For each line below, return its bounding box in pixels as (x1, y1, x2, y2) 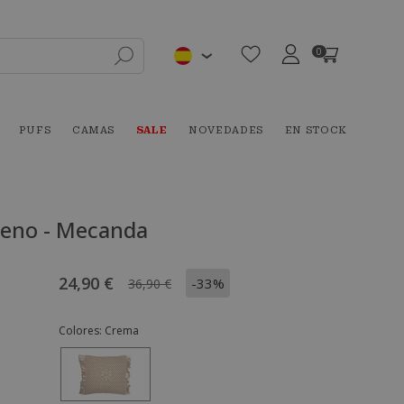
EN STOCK (284, 124, 347, 136)
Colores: (59, 323, 105, 338)
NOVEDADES (188, 124, 263, 136)
